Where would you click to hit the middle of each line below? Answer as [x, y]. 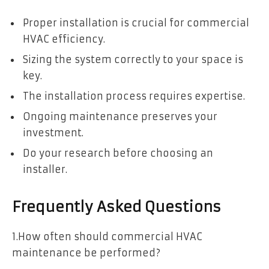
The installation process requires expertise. [134, 96]
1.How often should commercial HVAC [107, 236]
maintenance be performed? [86, 252]
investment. [53, 132]
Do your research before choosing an [118, 153]
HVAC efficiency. [64, 39]
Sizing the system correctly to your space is [133, 59]
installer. [45, 169]
